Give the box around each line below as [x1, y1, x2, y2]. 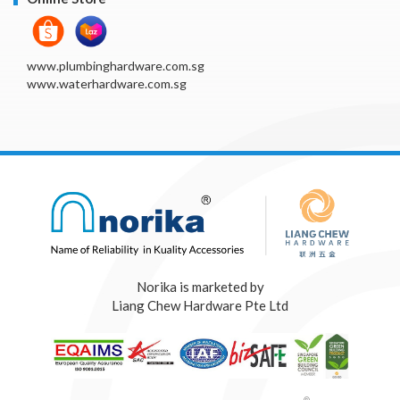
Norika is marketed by [136, 279, 264, 296]
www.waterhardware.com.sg [27, 76, 187, 92]
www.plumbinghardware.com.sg [27, 58, 204, 74]
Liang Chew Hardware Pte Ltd [112, 297, 288, 314]
